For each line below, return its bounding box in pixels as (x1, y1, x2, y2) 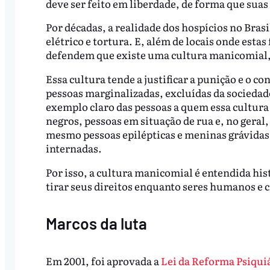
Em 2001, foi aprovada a (45, 253, 161, 269)
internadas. (45, 140, 102, 156)
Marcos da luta (45, 214, 147, 233)
